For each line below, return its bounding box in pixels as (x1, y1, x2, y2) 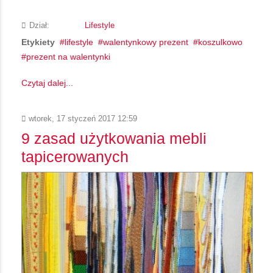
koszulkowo (198, 37, 243, 48)
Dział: (29, 21, 49, 30)
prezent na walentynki (26, 52, 110, 62)
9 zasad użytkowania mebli (21, 130, 207, 147)
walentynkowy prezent (103, 37, 188, 48)
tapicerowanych (21, 148, 129, 166)
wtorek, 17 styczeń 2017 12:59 (26, 115, 137, 124)
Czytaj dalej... (21, 78, 73, 88)
